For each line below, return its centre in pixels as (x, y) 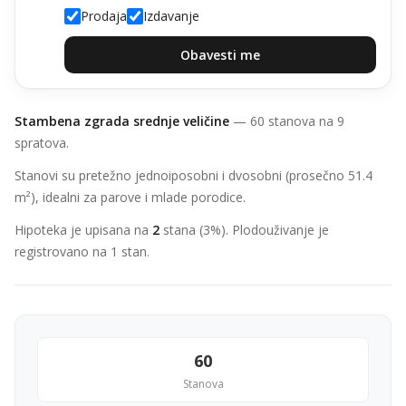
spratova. (42, 143)
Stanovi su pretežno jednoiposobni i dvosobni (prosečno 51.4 (193, 175)
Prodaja (104, 16)
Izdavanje (171, 16)
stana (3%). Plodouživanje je (244, 230)
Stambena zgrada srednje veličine (122, 121)
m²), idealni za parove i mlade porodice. (130, 197)
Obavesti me (220, 55)
